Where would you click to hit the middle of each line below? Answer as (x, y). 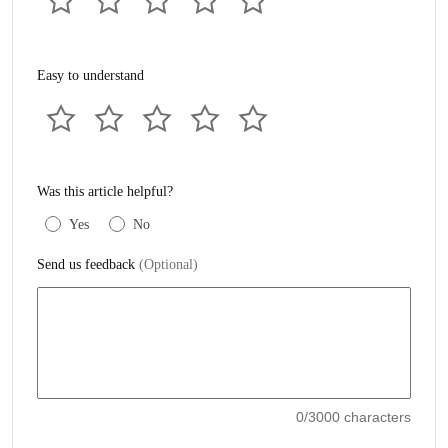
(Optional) (168, 264)
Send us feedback (88, 264)
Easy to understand (90, 75)
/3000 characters (357, 417)
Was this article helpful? (105, 191)
